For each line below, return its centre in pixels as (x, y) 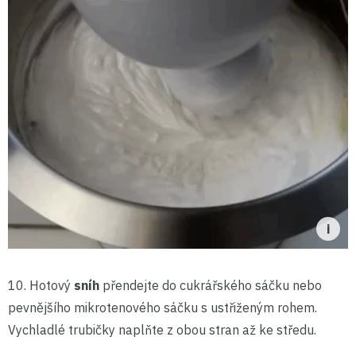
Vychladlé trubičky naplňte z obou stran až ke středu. (162, 329)
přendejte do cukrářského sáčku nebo (211, 285)
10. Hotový (41, 285)
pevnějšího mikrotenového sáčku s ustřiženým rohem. (163, 307)
